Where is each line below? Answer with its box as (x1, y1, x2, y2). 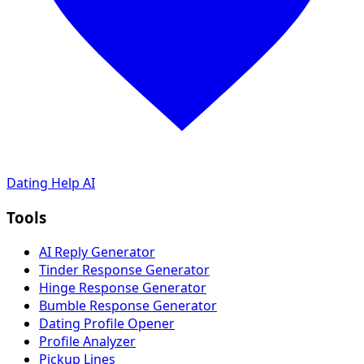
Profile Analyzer (39, 331, 136, 350)
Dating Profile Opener (39, 314, 175, 332)
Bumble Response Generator (39, 296, 217, 314)
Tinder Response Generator (39, 260, 210, 279)
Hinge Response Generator (39, 278, 206, 297)
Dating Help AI (6, 174, 95, 193)
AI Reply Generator (39, 242, 155, 261)
